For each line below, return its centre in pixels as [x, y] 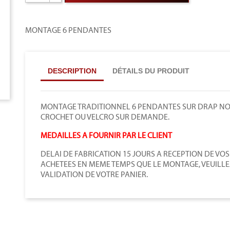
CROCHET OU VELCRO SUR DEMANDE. [105, 117]
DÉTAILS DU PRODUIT [151, 71]
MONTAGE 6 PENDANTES [68, 30]
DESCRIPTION [72, 71]
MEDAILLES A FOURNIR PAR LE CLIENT [106, 135]
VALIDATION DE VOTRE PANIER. [95, 174]
